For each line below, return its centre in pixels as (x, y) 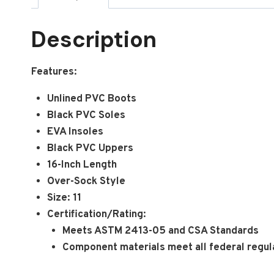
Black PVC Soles (86, 115)
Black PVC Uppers (90, 148)
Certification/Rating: (96, 214)
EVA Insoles (75, 132)
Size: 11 (64, 198)
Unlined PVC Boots (91, 99)
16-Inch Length (82, 165)
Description (94, 39)
